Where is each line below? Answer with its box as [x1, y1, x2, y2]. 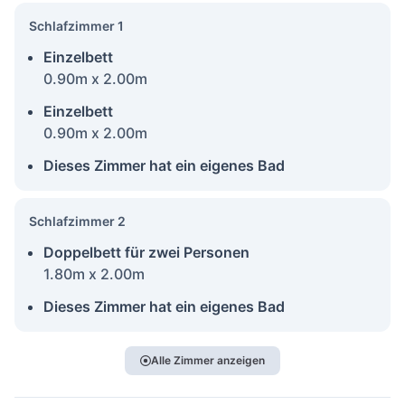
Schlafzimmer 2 [29, 212, 126, 229]
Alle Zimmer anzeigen [151, 353, 265, 367]
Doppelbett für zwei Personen [43, 242, 250, 261]
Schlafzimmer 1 [29, 17, 124, 33]
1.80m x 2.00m [43, 264, 145, 283]
